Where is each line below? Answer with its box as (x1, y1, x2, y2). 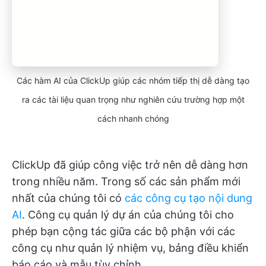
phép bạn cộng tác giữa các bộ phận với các (12, 224, 235, 237)
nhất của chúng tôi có (12, 191, 125, 204)
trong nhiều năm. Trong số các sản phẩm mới (12, 175, 240, 188)
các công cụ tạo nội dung (125, 191, 252, 204)
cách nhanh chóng (97, 113, 169, 123)
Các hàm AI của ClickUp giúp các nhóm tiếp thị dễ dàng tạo (17, 75, 249, 85)
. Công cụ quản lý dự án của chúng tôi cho (22, 208, 234, 221)
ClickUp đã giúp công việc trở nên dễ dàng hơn (12, 158, 248, 171)
